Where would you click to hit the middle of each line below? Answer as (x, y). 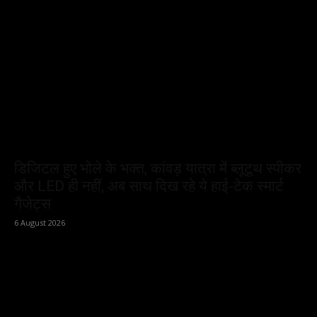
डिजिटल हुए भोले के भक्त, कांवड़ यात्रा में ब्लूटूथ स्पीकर (158, 168)
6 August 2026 (40, 222)
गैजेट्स (33, 203)
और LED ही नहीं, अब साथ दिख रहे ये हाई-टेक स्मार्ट (149, 186)
